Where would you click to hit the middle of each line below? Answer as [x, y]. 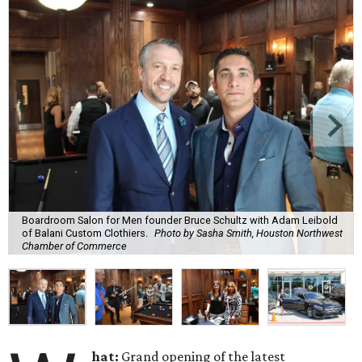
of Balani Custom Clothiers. [85, 233]
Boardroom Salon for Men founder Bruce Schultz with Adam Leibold [180, 220]
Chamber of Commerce [74, 246]
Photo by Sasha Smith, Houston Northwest [248, 233]
